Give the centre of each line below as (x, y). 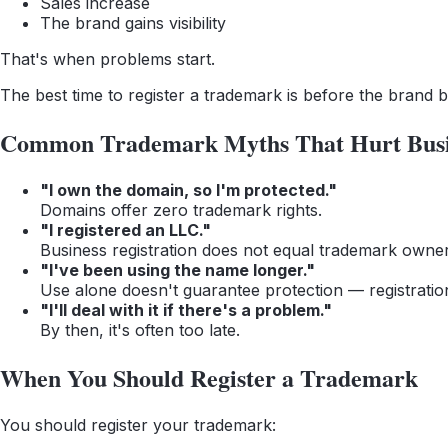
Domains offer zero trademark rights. (181, 209)
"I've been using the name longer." (177, 269)
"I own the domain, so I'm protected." (188, 189)
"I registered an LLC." (125, 229)
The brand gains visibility (133, 22)
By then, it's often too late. (140, 329)
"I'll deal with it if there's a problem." (186, 309)
